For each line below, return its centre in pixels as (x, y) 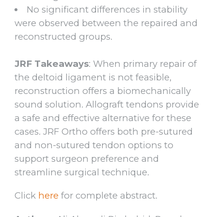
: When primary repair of (143, 63)
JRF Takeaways (52, 63)
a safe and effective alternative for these (103, 118)
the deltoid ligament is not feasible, (93, 77)
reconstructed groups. (65, 36)
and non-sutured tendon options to (94, 145)
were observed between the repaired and (106, 23)
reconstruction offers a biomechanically (103, 91)
